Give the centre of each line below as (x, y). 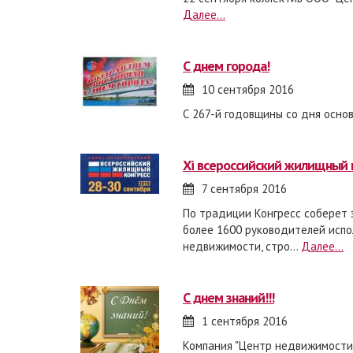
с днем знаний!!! (232, 297)
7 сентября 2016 (244, 189)
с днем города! (230, 66)
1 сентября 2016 (245, 321)
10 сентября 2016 (248, 89)
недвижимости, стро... (242, 246)
